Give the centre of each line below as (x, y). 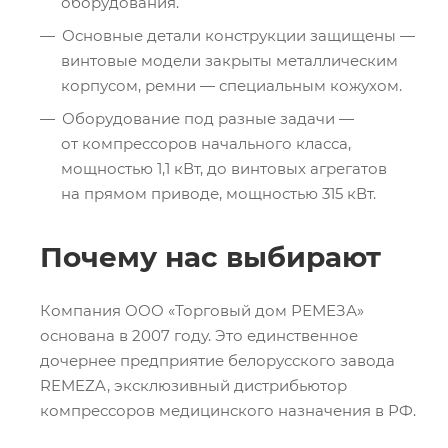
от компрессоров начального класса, (206, 143)
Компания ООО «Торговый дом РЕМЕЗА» (202, 310)
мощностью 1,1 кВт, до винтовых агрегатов (224, 168)
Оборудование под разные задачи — (208, 118)
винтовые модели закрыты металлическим (229, 60)
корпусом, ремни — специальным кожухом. (231, 85)
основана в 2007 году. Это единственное (199, 335)
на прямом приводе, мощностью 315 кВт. (218, 193)
